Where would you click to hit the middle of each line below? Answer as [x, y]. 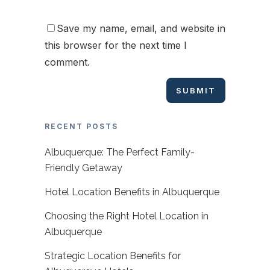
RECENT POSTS [81, 127]
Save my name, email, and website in [141, 28]
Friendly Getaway [83, 168]
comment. [67, 62]
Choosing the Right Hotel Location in [127, 216]
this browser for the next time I [116, 45]
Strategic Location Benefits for [113, 256]
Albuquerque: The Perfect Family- [120, 152]
